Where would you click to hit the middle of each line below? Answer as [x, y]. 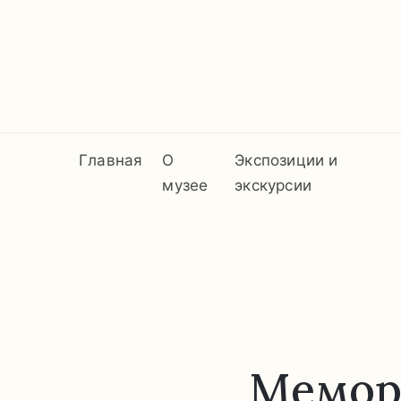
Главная [111, 160]
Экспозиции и [286, 160]
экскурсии [273, 185]
